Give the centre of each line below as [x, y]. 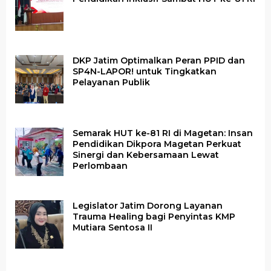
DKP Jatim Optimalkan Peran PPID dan [159, 60]
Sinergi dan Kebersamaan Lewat [146, 155]
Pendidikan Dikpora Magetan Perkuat [157, 144]
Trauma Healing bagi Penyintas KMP [154, 217]
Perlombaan [100, 166]
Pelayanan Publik [111, 82]
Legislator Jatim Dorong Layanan [148, 206]
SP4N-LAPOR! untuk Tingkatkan [145, 71]
